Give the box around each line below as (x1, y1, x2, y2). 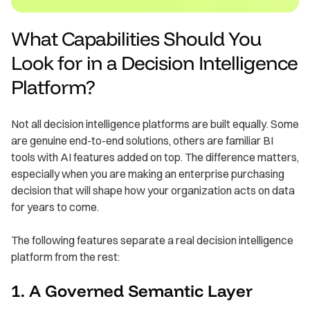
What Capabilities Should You (11, 26, 262, 51)
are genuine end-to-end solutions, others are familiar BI (11, 134, 273, 148)
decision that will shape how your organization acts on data (11, 183, 295, 198)
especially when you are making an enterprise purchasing (11, 167, 284, 181)
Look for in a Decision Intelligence (11, 51, 298, 75)
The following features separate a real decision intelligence (11, 233, 293, 248)
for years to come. (11, 200, 99, 215)
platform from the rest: (11, 250, 120, 264)
